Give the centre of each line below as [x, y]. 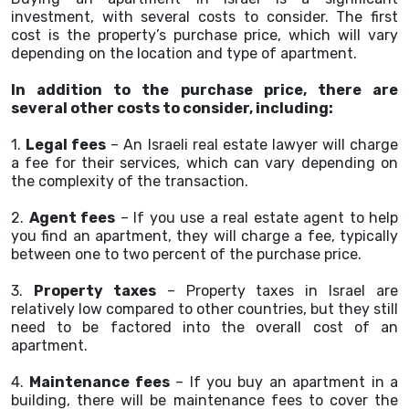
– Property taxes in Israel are [277, 291]
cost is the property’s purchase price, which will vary [204, 35]
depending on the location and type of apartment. [184, 53]
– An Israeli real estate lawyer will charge [252, 145]
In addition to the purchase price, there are [204, 90]
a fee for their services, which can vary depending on [204, 163]
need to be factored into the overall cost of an [204, 327]
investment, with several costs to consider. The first [204, 17]
